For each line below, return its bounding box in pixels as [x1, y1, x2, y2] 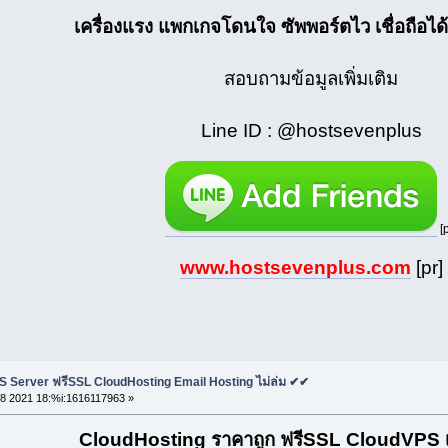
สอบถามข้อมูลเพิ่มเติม [224, 68, 399, 90]
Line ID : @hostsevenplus [200, 120, 422, 142]
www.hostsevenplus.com [179, 257, 411, 279]
